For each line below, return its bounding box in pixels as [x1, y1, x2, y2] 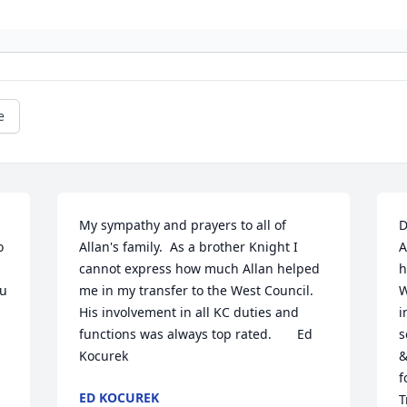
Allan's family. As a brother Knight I [79, 238, 299, 256]
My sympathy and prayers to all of [79, 216, 287, 234]
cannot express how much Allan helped [79, 260, 321, 278]
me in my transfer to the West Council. [79, 282, 314, 300]
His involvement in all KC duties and [79, 303, 300, 322]
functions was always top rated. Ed [79, 325, 313, 343]
